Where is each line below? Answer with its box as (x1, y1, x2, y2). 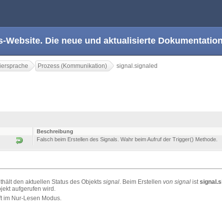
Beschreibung (37, 128, 73, 135)
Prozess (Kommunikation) (38, 62, 107, 69)
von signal (163, 178, 191, 186)
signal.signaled (116, 62, 158, 69)
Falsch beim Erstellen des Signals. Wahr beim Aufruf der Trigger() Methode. (37, 136, 218, 143)
